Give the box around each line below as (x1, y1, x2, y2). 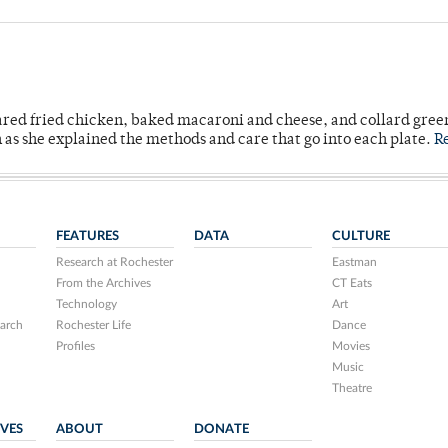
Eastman (331, 256, 377, 269)
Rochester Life (56, 319, 132, 332)
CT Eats (331, 277, 372, 290)
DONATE (194, 422, 250, 437)
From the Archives (56, 277, 152, 290)
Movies (331, 340, 370, 353)
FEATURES (56, 229, 120, 244)
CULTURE (331, 229, 390, 244)
